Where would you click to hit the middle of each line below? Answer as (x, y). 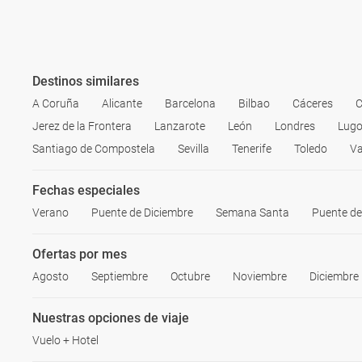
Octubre (190, 276)
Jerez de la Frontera (82, 126)
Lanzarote (180, 126)
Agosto (51, 276)
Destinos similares (86, 81)
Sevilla (194, 148)
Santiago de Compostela (94, 148)
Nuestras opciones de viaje (111, 318)
